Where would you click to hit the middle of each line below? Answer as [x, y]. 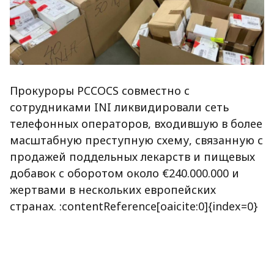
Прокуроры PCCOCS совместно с [100, 91]
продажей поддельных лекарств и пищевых [132, 157]
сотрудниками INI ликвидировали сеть [119, 107]
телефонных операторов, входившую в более [136, 124]
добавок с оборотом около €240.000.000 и [124, 173]
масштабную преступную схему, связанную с [136, 140]
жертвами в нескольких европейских [113, 190]
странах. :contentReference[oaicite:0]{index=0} [134, 206]
